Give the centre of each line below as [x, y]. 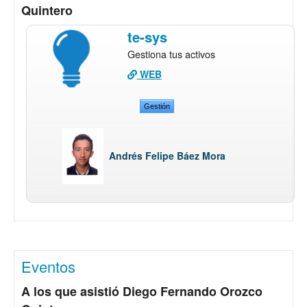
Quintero [47, 11]
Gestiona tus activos [171, 54]
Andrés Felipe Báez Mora [167, 156]
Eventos [48, 267]
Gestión [157, 107]
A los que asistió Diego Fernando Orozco [142, 292]
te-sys [147, 37]
